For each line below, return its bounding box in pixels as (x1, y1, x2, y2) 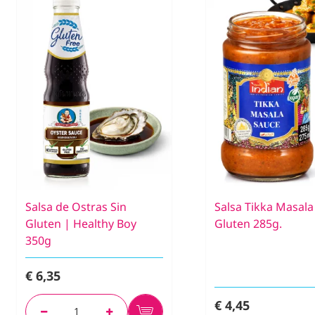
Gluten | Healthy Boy (25, 216, 136, 232)
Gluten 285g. (214, 216, 282, 232)
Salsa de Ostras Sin (25, 199, 127, 215)
